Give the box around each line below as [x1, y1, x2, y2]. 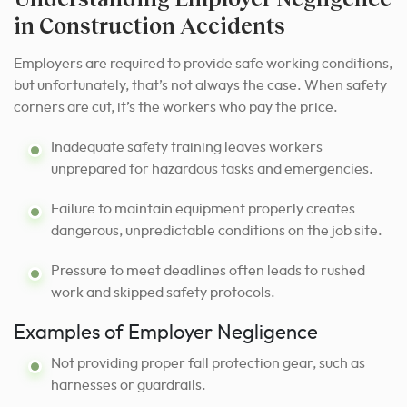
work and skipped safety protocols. [51, 284, 275, 300]
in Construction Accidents [14, 11, 285, 38]
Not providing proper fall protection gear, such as [51, 355, 365, 371]
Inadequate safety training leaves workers [51, 139, 323, 154]
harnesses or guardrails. [51, 377, 206, 392]
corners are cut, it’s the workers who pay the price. [14, 99, 338, 114]
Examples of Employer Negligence [14, 323, 318, 342]
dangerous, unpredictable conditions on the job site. [51, 223, 382, 238]
